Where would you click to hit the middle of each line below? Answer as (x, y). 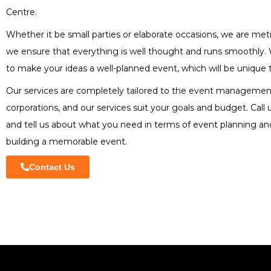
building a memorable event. (67, 142)
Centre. (21, 12)
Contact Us (52, 167)
